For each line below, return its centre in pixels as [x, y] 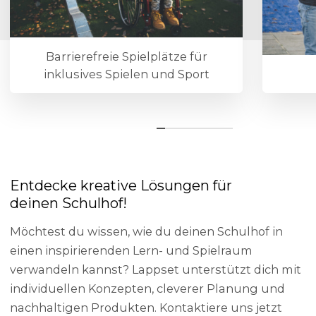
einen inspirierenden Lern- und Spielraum [132, 251]
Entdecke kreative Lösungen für [121, 185]
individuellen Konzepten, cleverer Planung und [148, 289]
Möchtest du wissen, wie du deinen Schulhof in [147, 232]
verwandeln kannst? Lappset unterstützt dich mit [156, 270]
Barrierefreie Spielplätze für [126, 56]
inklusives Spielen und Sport [126, 74]
